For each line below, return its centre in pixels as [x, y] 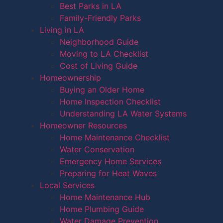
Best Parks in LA [91, 6]
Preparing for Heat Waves [108, 173]
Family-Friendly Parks [100, 18]
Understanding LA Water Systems [123, 113]
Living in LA [62, 30]
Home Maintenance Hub [105, 197]
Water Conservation [97, 149]
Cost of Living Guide [99, 66]
